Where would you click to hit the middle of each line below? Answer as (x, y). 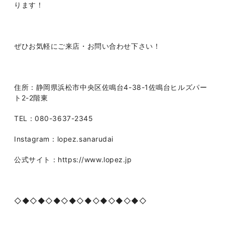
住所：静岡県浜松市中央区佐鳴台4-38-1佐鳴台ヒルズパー (111, 87)
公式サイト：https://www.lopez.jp (73, 159)
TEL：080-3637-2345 (54, 118)
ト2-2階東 (31, 98)
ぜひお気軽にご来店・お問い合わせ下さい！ (87, 46)
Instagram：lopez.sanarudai (64, 139)
